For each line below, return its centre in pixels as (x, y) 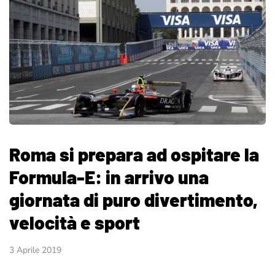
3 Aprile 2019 (35, 250)
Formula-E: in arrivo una (109, 177)
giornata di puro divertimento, (134, 200)
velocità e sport (75, 223)
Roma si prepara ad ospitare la (134, 154)
